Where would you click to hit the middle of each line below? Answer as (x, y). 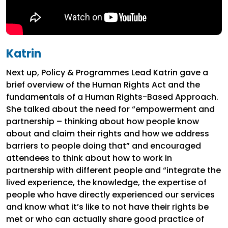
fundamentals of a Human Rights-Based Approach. (112, 97)
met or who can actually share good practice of (105, 219)
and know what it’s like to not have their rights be (107, 207)
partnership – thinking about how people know (103, 122)
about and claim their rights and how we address (108, 134)
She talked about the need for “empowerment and (110, 109)
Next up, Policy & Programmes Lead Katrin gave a (107, 73)
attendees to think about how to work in (89, 158)
